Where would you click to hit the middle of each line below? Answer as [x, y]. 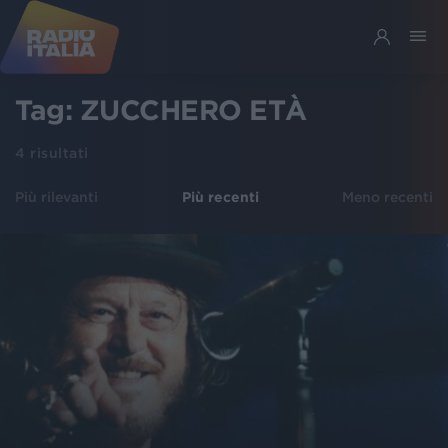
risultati [57, 153]
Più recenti [220, 197]
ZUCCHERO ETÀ [193, 110]
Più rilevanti [56, 197]
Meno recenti [387, 197]
